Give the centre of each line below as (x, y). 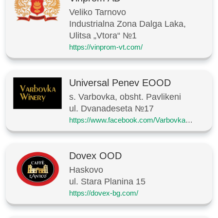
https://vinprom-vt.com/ (106, 47)
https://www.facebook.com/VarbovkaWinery (189, 120)
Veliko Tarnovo (98, 12)
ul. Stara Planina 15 (107, 181)
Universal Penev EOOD (120, 82)
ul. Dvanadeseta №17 (111, 108)
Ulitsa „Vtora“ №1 (103, 35)
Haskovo (86, 170)
